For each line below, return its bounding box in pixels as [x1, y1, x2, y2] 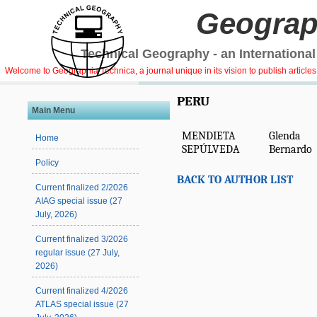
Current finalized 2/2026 [35, 183, 129, 193]
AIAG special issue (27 [35, 196, 123, 207]
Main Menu [32, 105, 76, 115]
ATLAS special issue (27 [35, 299, 129, 310]
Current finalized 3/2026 [35, 234, 129, 245]
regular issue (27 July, [35, 248, 120, 258]
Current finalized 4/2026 [35, 286, 129, 296]
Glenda [269, 129, 301, 142]
